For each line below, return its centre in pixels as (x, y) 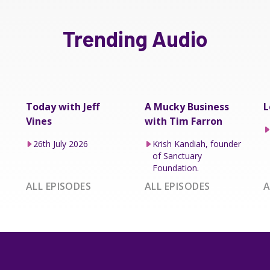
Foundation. (175, 168)
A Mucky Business (187, 106)
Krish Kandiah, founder (196, 143)
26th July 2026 (61, 143)
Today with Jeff (62, 106)
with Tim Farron (183, 121)
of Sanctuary (177, 155)
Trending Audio (135, 38)
